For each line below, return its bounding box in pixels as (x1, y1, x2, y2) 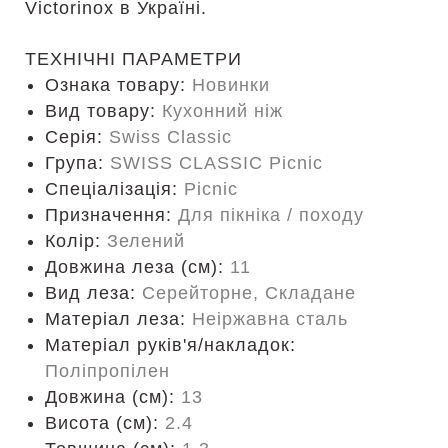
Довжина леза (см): (45, 257, 230, 277)
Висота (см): (45, 413, 165, 433)
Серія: (45, 127, 109, 147)
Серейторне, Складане (142, 283, 356, 303)
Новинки (192, 75, 270, 95)
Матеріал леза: (45, 309, 192, 329)
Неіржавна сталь (192, 309, 348, 329)
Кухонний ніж (162, 101, 283, 121)
